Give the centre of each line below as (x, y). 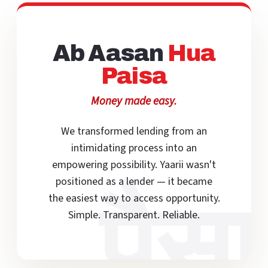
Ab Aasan (110, 53)
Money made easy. (134, 101)
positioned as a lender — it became (134, 182)
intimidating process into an (134, 148)
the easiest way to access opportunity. (134, 198)
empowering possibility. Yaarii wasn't (134, 165)
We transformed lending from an (134, 131)
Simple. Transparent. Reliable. (134, 215)
